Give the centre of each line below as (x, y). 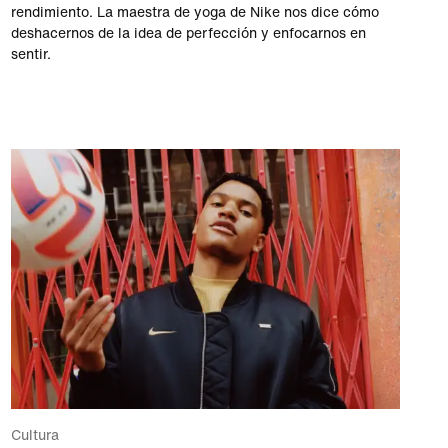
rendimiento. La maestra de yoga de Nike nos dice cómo (194, 13)
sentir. (30, 55)
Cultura (34, 435)
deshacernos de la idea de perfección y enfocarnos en (188, 34)
